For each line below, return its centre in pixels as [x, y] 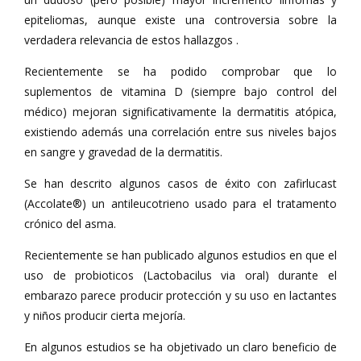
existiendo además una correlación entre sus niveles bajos [180, 132]
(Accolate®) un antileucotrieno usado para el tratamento [180, 203]
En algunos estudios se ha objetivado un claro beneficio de [180, 347]
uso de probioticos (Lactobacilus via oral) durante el [180, 275]
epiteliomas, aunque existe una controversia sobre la [180, 20]
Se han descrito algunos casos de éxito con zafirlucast [180, 183]
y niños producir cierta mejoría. [105, 315]
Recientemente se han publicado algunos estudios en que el [180, 255]
